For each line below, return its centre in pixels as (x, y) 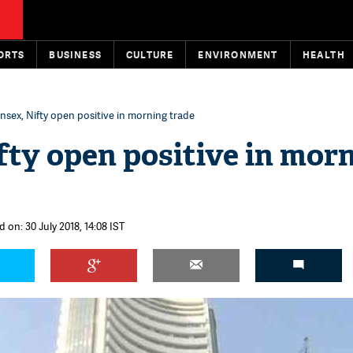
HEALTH (323, 55)
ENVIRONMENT (238, 55)
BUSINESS (76, 55)
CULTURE (150, 55)
